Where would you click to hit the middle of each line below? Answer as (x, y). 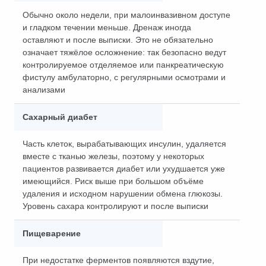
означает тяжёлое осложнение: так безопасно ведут (124, 52)
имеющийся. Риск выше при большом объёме (113, 181)
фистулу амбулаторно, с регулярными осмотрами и (124, 77)
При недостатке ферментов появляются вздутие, (118, 260)
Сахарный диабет (60, 117)
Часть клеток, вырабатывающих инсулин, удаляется (124, 144)
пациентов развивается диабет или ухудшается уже (124, 169)
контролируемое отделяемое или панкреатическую (123, 65)
